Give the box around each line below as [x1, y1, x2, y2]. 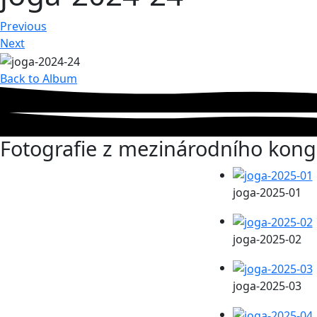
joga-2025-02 [232, 231, 301, 248]
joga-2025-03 [232, 277, 301, 294]
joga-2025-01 [232, 185, 301, 201]
